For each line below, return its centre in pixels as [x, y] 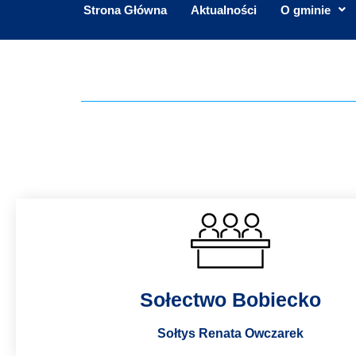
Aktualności [224, 10]
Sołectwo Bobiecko [230, 299]
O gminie [306, 10]
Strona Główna [125, 10]
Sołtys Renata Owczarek [230, 333]
